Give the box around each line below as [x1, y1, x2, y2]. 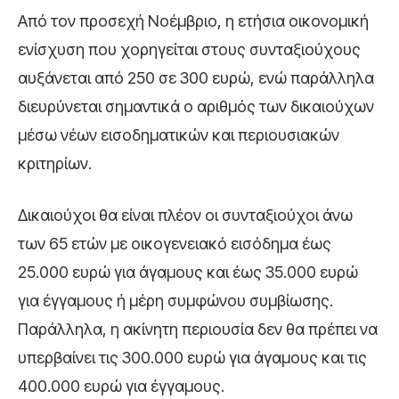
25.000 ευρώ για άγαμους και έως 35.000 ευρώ [18, 262, 358, 281]
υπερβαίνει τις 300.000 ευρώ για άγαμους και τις [18, 347, 367, 367]
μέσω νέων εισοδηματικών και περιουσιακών [18, 125, 339, 144]
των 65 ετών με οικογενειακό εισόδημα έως [18, 233, 331, 253]
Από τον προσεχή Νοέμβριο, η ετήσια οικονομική [18, 11, 369, 30]
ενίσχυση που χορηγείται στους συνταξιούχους [18, 39, 361, 59]
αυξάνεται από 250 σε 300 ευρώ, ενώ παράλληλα [18, 68, 374, 87]
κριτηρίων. [18, 153, 92, 173]
